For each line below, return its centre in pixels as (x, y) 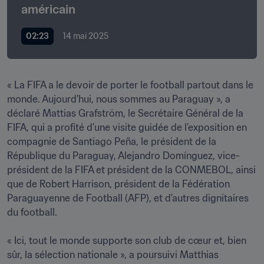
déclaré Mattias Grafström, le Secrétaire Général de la (125, 113)
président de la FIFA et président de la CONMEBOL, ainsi (131, 170)
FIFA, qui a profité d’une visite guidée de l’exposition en (127, 127)
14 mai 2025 (86, 36)
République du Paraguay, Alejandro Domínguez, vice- (123, 156)
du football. (32, 212)
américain (48, 9)
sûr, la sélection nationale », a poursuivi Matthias (113, 255)
